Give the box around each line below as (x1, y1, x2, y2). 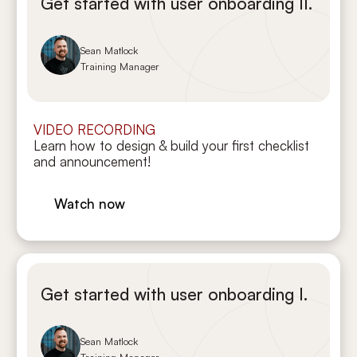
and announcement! (33, 153, 151, 171)
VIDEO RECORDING (33, 121, 156, 139)
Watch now (54, 194, 126, 212)
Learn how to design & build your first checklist (33, 137, 310, 155)
